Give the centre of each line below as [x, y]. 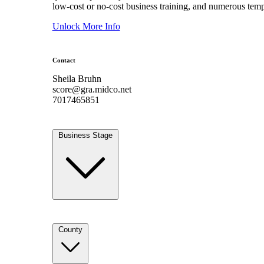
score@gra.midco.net [92, 89]
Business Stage [85, 135]
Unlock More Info [86, 26]
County [70, 230]
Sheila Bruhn [77, 79]
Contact [64, 60]
